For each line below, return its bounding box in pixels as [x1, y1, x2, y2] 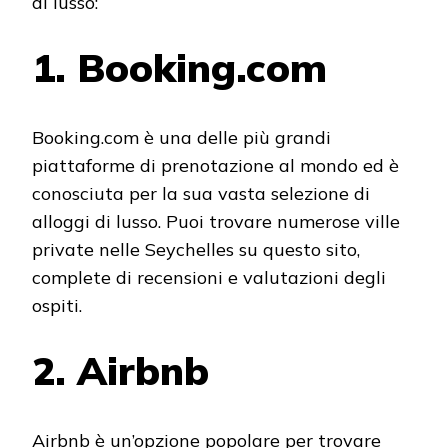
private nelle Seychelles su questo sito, [32, 238, 360, 262]
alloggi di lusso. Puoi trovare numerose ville [32, 210, 400, 234]
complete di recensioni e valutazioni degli [32, 266, 386, 290]
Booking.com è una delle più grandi [32, 126, 331, 150]
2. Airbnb [32, 346, 209, 396]
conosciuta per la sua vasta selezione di [32, 182, 370, 206]
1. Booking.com [32, 42, 327, 92]
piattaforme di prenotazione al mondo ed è [32, 154, 399, 178]
